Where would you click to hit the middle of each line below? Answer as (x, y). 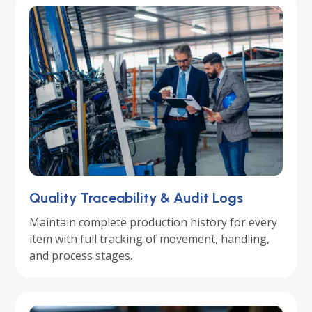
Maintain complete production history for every (154, 222)
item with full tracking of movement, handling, (150, 239)
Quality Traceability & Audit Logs (136, 197)
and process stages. (81, 255)
